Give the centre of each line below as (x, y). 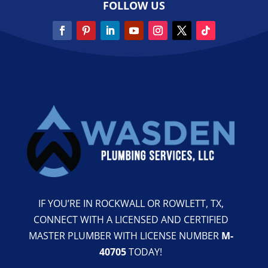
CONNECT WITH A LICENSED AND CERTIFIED (131, 219)
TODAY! (144, 252)
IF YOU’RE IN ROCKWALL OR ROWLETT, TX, (131, 203)
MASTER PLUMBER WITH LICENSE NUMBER (125, 235)
